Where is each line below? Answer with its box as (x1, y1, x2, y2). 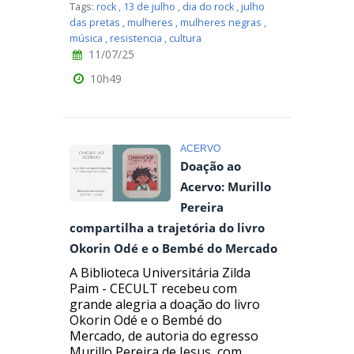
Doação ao (180, 158, 241, 175)
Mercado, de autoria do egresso (70, 326, 258, 345)
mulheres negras (180, 16, 262, 30)
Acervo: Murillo (180, 179, 271, 196)
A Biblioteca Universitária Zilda (70, 263, 250, 281)
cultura (169, 32, 201, 46)
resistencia (110, 32, 162, 46)
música (70, 32, 103, 46)
